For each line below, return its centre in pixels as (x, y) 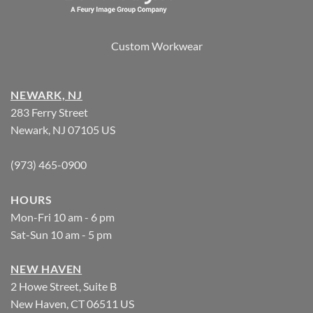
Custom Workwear (156, 46)
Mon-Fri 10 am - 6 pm (63, 217)
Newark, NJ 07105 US (63, 129)
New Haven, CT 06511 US (72, 303)
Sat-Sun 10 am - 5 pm (61, 234)
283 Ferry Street (49, 112)
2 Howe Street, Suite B (64, 286)
